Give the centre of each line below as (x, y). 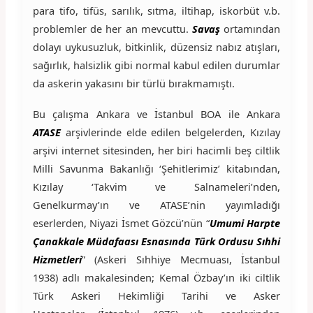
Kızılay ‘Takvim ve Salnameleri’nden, (156, 186)
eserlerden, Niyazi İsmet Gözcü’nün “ (121, 223)
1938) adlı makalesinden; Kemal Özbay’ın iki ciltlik (156, 277)
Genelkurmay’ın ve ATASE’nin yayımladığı (156, 204)
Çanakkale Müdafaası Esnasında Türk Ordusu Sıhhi (156, 241)
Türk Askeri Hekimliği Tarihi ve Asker (156, 295)
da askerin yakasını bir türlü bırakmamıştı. (133, 83)
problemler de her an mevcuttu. (112, 28)
